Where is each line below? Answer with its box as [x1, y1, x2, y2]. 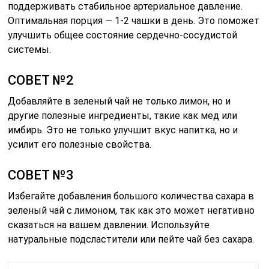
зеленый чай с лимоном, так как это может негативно [8, 205, 255, 217]
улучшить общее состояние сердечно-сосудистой [8, 29, 238, 41]
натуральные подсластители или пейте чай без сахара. [8, 234, 255, 246]
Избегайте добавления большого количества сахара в [8, 190, 255, 202]
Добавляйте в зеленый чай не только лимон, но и [8, 95, 231, 107]
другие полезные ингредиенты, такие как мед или [8, 110, 238, 122]
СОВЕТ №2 [8, 73, 74, 88]
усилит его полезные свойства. [8, 139, 152, 151]
